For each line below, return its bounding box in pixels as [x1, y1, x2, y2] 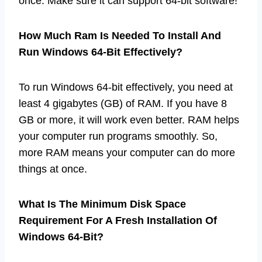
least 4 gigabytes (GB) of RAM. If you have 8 [19, 97, 227, 109]
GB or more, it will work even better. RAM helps [19, 113, 239, 126]
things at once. [19, 163, 87, 175]
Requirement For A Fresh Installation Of [19, 214, 217, 226]
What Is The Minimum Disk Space [19, 198, 186, 210]
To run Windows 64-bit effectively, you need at [19, 81, 233, 93]
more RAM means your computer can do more [19, 146, 235, 158]
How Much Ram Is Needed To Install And [19, 29, 221, 42]
